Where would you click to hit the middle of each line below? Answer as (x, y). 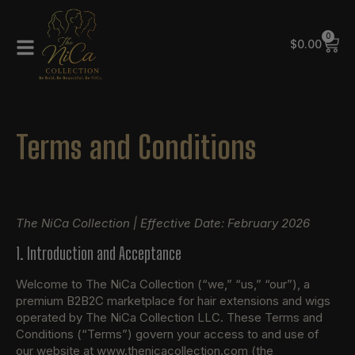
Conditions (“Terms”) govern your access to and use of (168, 334)
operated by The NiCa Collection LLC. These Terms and (169, 317)
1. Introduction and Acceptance (99, 253)
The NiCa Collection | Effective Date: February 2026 (163, 223)
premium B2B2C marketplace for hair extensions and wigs (173, 300)
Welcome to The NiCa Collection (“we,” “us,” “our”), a (163, 284)
